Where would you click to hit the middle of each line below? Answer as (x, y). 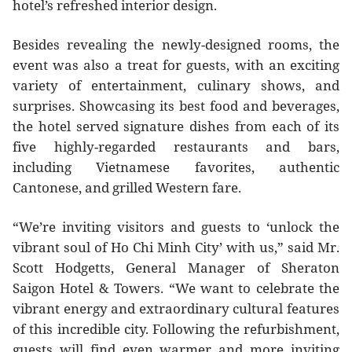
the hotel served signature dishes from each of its (176, 126)
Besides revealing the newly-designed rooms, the (176, 44)
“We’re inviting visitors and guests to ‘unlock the (176, 227)
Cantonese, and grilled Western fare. (127, 187)
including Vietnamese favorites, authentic (176, 167)
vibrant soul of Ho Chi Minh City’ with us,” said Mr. (176, 247)
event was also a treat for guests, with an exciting (176, 65)
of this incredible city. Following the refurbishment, (176, 329)
